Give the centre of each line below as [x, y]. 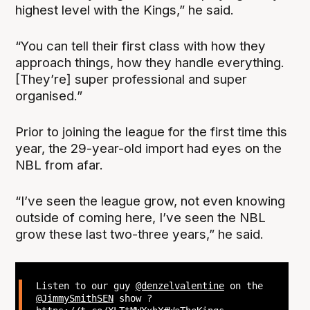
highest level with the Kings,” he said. [125, 10]
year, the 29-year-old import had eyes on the [149, 149]
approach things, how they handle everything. [150, 63]
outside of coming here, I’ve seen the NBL [141, 218]
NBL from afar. [61, 165]
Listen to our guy [85, 285]
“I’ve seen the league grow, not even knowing [151, 201]
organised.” [49, 96]
